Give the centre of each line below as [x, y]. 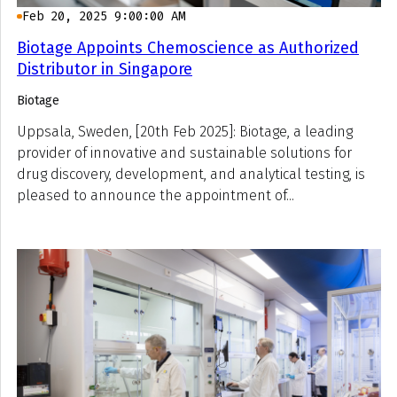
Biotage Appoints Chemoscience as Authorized [188, 47]
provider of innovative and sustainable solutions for [184, 152]
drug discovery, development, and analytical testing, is [191, 174]
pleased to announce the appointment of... [156, 195]
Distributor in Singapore [105, 69]
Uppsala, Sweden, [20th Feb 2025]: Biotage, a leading [185, 131]
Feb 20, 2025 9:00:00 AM [103, 16]
